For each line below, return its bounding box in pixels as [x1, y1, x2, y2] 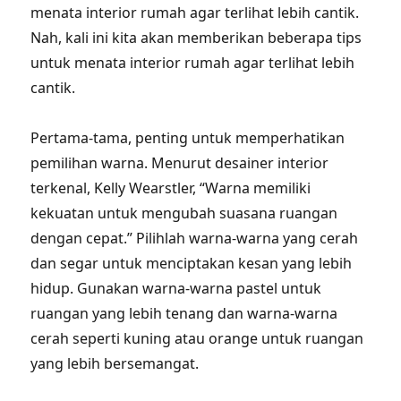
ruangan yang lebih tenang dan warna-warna [30, 303, 338, 323]
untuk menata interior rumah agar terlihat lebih [30, 53, 355, 73]
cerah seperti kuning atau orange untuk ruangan [30, 328, 364, 348]
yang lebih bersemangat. [30, 354, 200, 373]
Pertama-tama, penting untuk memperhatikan [30, 128, 346, 148]
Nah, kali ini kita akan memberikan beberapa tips [30, 28, 363, 47]
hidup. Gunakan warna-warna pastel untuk [30, 278, 322, 298]
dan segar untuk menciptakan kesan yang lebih [30, 253, 353, 273]
